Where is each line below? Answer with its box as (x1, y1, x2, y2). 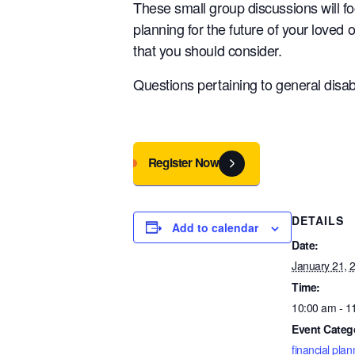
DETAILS (292, 212, 344, 228)
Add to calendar (172, 219, 258, 235)
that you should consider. (133, 39, 282, 60)
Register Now (147, 153, 219, 171)
